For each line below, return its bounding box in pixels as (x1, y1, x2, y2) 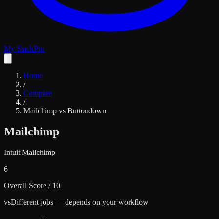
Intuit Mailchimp (4, 148, 55, 156)
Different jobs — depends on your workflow (11, 197, 149, 206)
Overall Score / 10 (4, 181, 60, 190)
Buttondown (67, 107, 106, 115)
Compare (23, 89, 52, 97)
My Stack (4, 44, 34, 53)
